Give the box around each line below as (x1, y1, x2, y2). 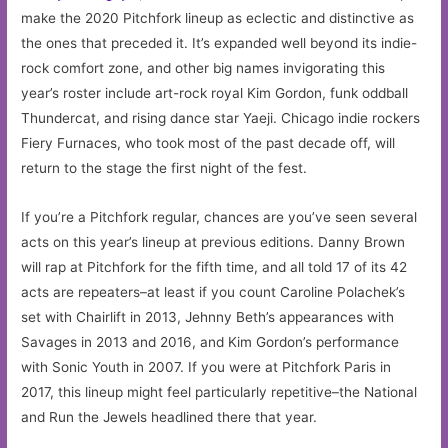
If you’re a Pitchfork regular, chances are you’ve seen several (21, 208, 418, 225)
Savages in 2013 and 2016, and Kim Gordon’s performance (21, 333, 400, 350)
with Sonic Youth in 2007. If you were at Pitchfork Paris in (21, 358, 392, 375)
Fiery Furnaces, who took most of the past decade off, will (21, 134, 396, 151)
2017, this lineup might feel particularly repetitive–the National (21, 383, 418, 400)
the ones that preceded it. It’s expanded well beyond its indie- (21, 34, 418, 51)
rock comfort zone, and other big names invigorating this (21, 59, 386, 76)
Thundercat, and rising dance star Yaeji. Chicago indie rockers (21, 109, 421, 126)
